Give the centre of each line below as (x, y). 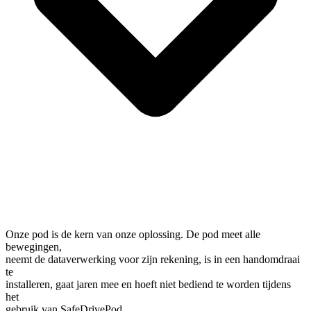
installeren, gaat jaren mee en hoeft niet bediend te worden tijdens (148, 284)
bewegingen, (35, 246)
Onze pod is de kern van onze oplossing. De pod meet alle (133, 234)
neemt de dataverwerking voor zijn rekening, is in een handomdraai (153, 259)
